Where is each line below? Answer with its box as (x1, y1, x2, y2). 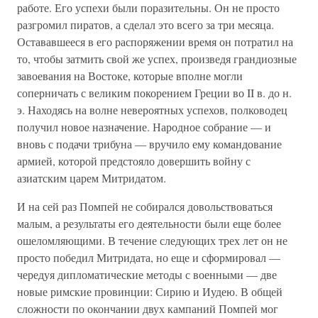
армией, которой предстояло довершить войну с (17, 153, 251, 168)
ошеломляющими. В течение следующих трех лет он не (17, 233, 287, 248)
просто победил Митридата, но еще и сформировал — (17, 250, 280, 265)
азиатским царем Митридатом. (17, 170, 166, 185)
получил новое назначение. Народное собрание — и (17, 119, 271, 134)
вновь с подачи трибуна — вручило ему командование (17, 136, 282, 151)
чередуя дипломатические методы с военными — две (17, 267, 277, 282)
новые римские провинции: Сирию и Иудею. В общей (17, 284, 283, 299)
